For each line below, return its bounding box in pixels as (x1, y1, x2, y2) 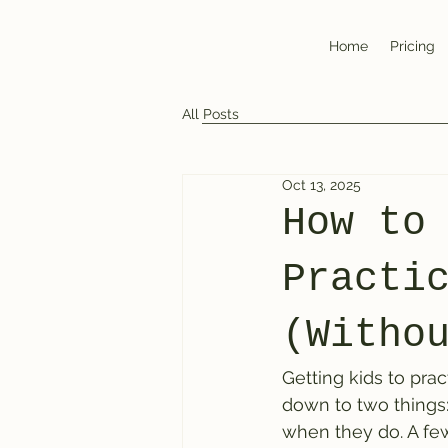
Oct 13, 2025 (282, 177, 361, 193)
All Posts (182, 105, 239, 122)
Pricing (390, 38, 435, 54)
